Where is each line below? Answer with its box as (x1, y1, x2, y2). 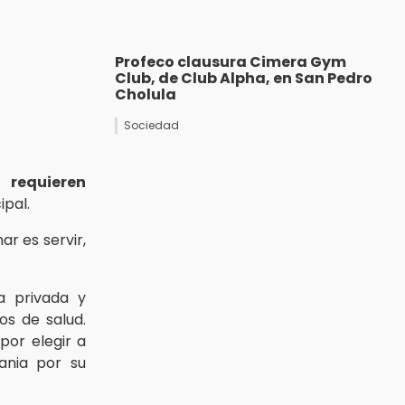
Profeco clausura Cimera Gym (115, 52, 346, 73)
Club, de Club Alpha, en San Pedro (115, 68, 372, 89)
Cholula (115, 84, 176, 106)
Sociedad (124, 118, 179, 134)
